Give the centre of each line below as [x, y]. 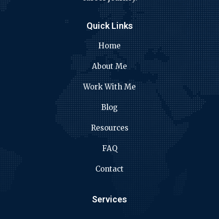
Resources [109, 128]
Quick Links [109, 25]
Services [109, 199]
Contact [109, 169]
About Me [109, 66]
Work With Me [109, 87]
